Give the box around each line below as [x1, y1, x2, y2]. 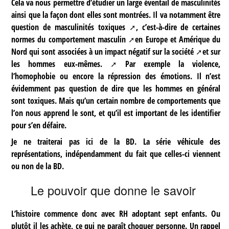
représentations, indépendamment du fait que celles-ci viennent [11, 148, 221, 159]
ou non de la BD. [11, 160, 64, 172]
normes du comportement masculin [11, 33, 126, 45]
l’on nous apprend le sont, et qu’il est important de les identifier [11, 107, 221, 119]
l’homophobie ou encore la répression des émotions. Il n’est [11, 70, 221, 82]
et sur [202, 45, 221, 57]
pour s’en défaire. [11, 119, 67, 131]
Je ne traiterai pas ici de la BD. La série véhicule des [11, 135, 221, 147]
